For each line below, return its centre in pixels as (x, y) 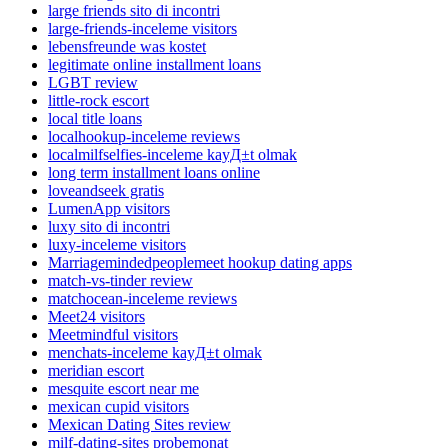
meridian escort (96, 371)
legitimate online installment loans (154, 65)
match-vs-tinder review (120, 281)
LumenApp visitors (109, 209)
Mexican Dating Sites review (139, 425)
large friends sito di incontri (134, 11)
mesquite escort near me (123, 389)
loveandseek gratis (106, 191)
